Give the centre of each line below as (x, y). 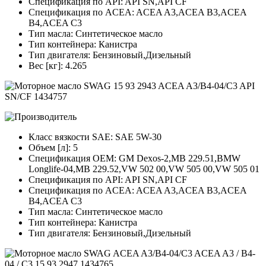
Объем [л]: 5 (53, 148)
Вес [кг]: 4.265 (58, 66)
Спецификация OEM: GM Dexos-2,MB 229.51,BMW (134, 159)
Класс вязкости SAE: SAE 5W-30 (95, 137)
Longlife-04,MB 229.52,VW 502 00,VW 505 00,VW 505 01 (144, 169)
